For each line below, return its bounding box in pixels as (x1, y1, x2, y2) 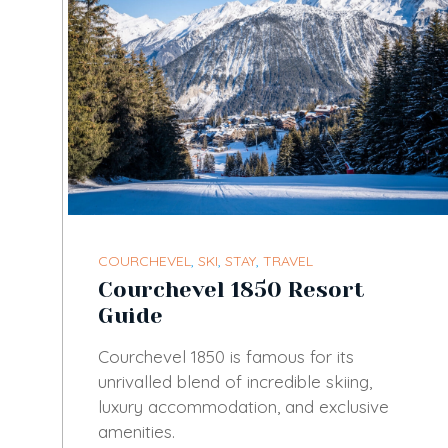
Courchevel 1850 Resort (98, 276, 365, 302)
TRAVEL (263, 251, 313, 270)
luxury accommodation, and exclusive (98, 395, 389, 417)
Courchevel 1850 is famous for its (98, 345, 354, 367)
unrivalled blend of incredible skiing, (98, 370, 372, 392)
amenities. (98, 420, 175, 442)
